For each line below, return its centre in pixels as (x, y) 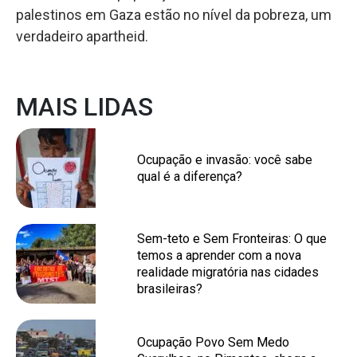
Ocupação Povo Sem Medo (213, 342)
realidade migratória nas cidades (228, 272)
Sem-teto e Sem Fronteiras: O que (232, 239)
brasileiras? (170, 289)
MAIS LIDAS (84, 107)
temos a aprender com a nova (219, 255)
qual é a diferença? (190, 177)
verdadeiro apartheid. (82, 36)
